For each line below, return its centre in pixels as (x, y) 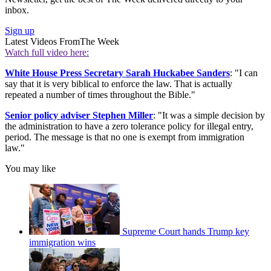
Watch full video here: (47, 53)
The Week (100, 42)
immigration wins (62, 243)
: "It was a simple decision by (209, 116)
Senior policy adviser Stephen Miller (79, 116)
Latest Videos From (42, 42)
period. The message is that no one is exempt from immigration (125, 137)
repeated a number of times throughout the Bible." (100, 95)
